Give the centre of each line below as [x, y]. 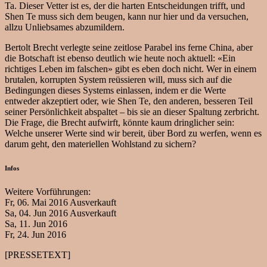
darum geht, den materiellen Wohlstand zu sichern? [100, 144]
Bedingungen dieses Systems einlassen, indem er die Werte [115, 91]
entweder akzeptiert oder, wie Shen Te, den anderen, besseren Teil [129, 101]
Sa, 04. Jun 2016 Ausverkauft [60, 213]
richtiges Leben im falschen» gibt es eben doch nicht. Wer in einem [131, 69]
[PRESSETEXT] [38, 255]
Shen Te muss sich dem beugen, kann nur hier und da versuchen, [127, 17]
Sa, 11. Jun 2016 [36, 224]
